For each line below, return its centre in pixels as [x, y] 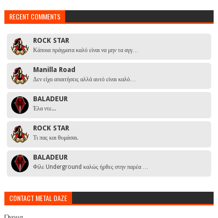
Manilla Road [54, 70]
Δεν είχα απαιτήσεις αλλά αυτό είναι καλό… [84, 80]
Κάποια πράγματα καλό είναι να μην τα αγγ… [85, 50]
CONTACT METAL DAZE [38, 198]
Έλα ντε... [44, 109]
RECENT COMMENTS [35, 17]
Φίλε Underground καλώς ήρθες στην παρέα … [91, 167]
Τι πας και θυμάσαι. [55, 138]
